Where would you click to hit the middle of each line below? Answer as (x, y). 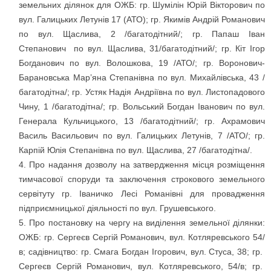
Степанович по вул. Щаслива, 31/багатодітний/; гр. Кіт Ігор (142, 49)
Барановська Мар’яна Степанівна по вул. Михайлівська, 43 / (142, 78)
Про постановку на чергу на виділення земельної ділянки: (147, 223)
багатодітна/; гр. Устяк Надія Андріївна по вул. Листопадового (142, 92)
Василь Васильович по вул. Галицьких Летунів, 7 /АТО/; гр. (142, 136)
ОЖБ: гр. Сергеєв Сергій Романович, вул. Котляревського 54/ (142, 237)
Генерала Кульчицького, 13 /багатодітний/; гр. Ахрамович (142, 121)
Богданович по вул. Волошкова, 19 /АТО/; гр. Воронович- (142, 63)
